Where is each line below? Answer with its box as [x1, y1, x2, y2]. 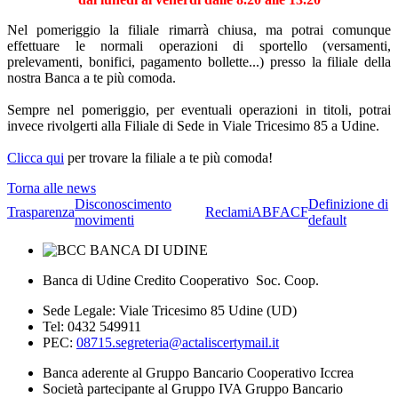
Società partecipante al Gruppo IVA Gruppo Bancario [43, 381, 343, 396]
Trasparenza [7, 204, 75, 219]
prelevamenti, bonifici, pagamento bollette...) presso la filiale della [7, 54, 391, 69]
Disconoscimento [75, 196, 171, 211]
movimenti [75, 212, 134, 227]
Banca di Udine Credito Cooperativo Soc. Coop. [43, 273, 319, 288]
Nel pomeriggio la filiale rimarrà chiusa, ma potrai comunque [7, 22, 391, 37]
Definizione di [308, 196, 388, 211]
